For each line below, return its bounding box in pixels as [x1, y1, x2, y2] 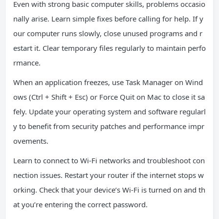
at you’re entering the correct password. [13, 199, 148, 209]
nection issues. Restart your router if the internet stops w [13, 170, 204, 180]
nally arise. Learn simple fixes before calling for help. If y [13, 14, 203, 23]
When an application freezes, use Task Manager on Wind [13, 77, 203, 87]
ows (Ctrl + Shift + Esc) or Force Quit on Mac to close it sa [13, 92, 205, 102]
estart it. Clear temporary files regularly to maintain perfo [13, 43, 206, 53]
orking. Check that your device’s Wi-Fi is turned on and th [13, 185, 205, 195]
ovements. [13, 136, 48, 146]
